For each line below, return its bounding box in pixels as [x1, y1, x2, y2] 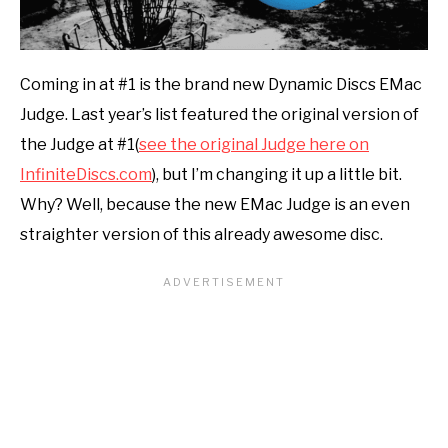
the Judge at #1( [20, 134, 139, 154]
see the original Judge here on [139, 134, 369, 154]
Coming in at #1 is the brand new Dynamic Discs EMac [20, 74, 422, 94]
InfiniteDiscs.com [20, 164, 152, 184]
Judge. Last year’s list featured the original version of [20, 104, 419, 124]
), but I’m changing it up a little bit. [152, 164, 402, 184]
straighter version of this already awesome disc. [20, 224, 383, 244]
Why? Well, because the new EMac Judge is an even [20, 194, 410, 214]
